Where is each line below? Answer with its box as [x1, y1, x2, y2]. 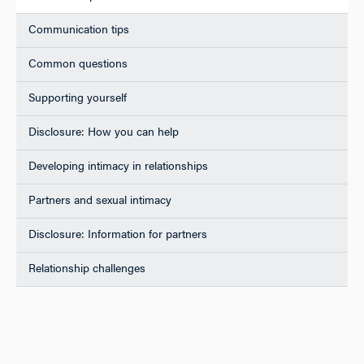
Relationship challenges [28, 259, 145, 276]
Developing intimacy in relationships [28, 157, 211, 174]
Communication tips [28, 20, 129, 37]
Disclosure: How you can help [28, 123, 179, 140]
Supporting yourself [28, 89, 127, 106]
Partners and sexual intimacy [28, 191, 175, 208]
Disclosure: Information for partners [28, 225, 207, 242]
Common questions [28, 54, 128, 71]
